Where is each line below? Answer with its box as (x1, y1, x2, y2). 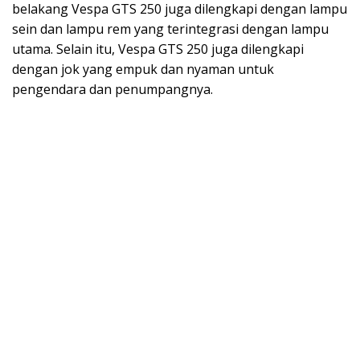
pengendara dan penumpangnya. (12, 80, 213, 98)
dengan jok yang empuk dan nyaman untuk (12, 59, 274, 78)
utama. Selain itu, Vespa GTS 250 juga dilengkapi (12, 39, 304, 58)
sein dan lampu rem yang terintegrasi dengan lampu (12, 19, 329, 38)
